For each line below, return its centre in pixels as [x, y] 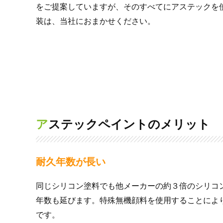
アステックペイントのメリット [129, 124]
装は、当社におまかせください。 [96, 21]
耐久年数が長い [71, 162]
